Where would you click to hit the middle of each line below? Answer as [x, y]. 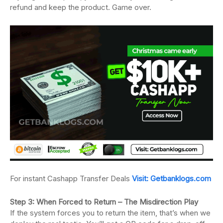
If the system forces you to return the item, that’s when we [110, 213]
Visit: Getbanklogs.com [171, 178]
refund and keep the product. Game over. [81, 7]
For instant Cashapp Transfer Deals [71, 178]
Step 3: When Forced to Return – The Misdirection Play [104, 202]
